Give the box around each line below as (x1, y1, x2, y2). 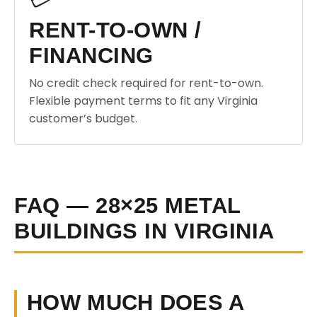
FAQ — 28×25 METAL (14, 193, 241, 218)
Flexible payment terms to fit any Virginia (29, 93, 258, 109)
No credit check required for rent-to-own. (29, 75, 263, 91)
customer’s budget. (29, 110, 137, 127)
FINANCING (29, 43, 154, 68)
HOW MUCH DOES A (27, 290, 245, 315)
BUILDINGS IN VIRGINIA (14, 219, 275, 243)
